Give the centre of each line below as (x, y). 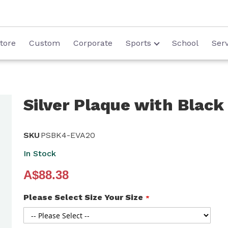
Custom (44, 43)
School (185, 43)
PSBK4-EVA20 (68, 135)
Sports (138, 43)
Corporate (93, 43)
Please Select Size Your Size (83, 197)
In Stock (39, 153)
